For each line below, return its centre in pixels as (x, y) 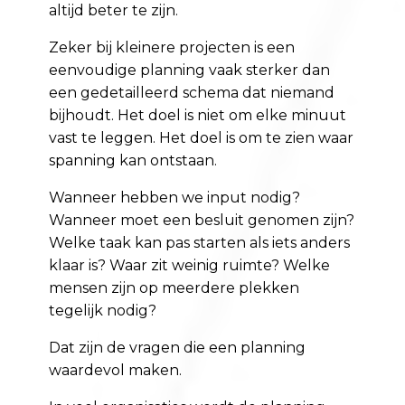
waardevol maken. (116, 371)
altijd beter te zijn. (114, 11)
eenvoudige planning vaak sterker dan (190, 71)
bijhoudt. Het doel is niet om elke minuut (198, 116)
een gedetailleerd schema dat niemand (192, 93)
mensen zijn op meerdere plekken (174, 288)
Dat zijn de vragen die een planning (178, 348)
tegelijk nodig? (103, 311)
